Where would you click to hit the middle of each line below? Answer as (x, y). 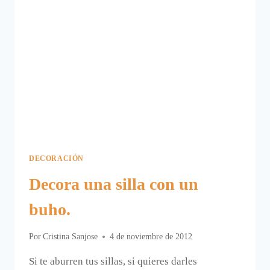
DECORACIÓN (56, 158)
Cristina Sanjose (71, 237)
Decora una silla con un (114, 184)
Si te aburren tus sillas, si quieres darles (113, 262)
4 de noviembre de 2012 (151, 237)
